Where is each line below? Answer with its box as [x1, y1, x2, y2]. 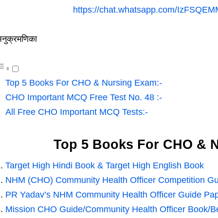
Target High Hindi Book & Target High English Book [5, 161, 204, 171]
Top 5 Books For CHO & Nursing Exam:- [5, 78, 162, 88]
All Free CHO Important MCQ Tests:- [5, 107, 148, 117]
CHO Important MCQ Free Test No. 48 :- [5, 92, 162, 103]
